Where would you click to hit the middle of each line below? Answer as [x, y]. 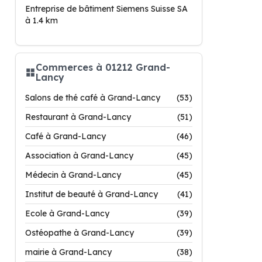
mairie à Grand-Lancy [68, 252]
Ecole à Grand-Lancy [67, 213]
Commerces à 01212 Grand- [103, 67]
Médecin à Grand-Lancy [73, 175]
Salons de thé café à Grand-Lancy [93, 98]
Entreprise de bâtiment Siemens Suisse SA [106, 9]
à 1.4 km [42, 20]
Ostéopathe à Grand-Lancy [80, 233]
